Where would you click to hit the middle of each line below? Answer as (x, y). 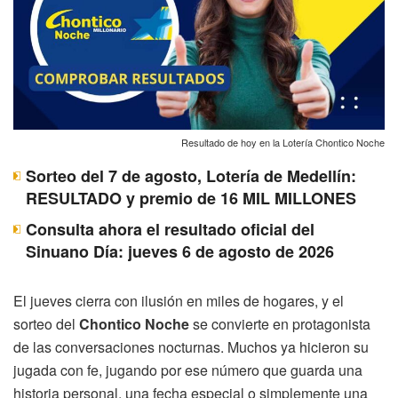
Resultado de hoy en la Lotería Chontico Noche (283, 142)
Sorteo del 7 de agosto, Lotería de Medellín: (191, 175)
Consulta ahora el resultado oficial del (170, 229)
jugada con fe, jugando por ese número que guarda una (188, 370)
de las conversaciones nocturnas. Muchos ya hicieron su (191, 346)
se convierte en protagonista (280, 323)
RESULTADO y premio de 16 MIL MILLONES (191, 198)
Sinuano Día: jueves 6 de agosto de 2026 (180, 251)
